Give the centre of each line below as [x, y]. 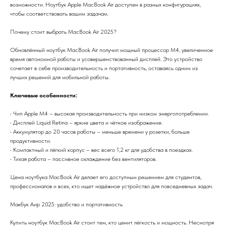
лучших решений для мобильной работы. [60, 77]
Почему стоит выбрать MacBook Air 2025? [63, 32]
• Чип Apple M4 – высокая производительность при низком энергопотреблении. [109, 114]
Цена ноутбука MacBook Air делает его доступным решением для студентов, [106, 177]
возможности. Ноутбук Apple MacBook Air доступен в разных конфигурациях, [105, 5]
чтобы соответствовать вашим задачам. [59, 14]
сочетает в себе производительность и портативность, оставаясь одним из [104, 68]
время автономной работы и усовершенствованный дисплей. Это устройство [106, 59]
